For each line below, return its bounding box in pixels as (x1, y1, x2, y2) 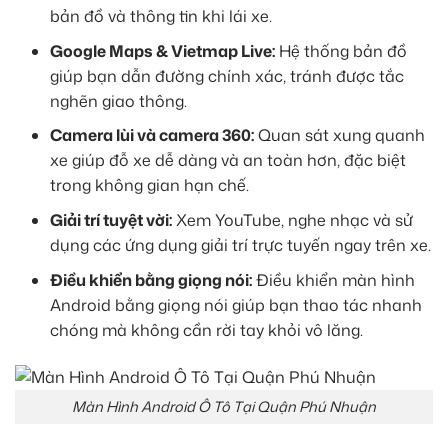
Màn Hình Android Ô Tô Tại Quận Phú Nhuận (72, 396, 376, 418)
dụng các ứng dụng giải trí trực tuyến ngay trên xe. (50, 233, 431, 256)
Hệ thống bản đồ (275, 39, 407, 62)
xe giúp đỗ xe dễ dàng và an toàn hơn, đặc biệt (50, 149, 406, 172)
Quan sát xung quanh (254, 124, 425, 147)
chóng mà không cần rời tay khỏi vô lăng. (50, 318, 363, 341)
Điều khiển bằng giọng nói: (50, 268, 252, 291)
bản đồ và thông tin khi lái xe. (50, 5, 272, 28)
